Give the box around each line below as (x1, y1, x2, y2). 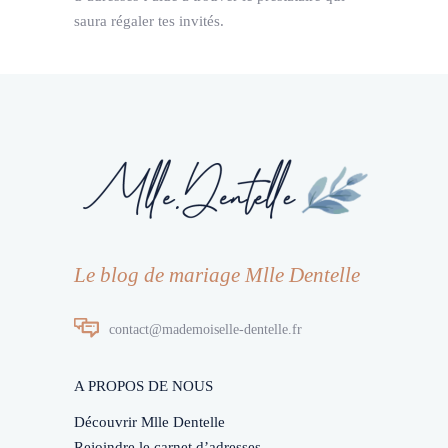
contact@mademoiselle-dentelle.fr (109, 321, 302, 337)
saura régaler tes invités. (74, 12, 224, 29)
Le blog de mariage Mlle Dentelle (74, 262, 360, 287)
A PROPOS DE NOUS (74, 377, 213, 394)
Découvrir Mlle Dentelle (74, 413, 225, 430)
